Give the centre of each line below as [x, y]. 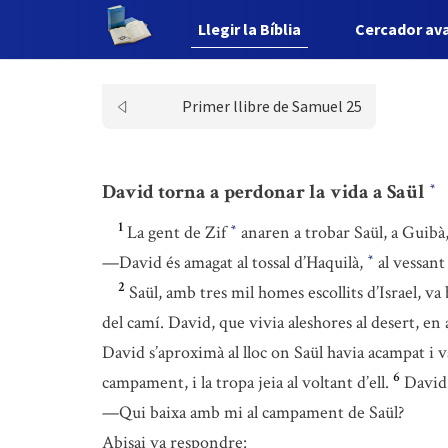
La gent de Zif [178, 232]
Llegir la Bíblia [250, 29]
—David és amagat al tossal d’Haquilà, [234, 262]
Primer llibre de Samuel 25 [271, 106]
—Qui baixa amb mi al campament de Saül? [253, 412]
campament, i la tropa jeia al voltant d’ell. [245, 382]
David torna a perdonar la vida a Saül [265, 191]
